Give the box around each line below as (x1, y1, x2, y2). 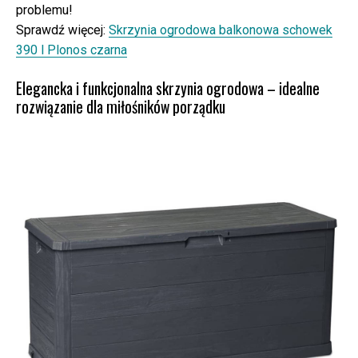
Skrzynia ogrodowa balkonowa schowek (109, 22, 332, 38)
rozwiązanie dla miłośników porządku (16, 95, 225, 118)
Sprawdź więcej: (16, 22, 109, 38)
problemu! (16, 2, 73, 18)
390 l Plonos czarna (16, 42, 127, 58)
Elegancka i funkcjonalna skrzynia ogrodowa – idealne (16, 77, 320, 100)
